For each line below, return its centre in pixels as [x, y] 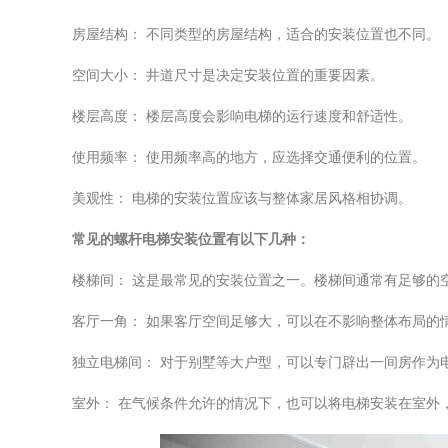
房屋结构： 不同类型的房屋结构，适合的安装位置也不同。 [256, 34]
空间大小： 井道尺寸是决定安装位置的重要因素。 [228, 75]
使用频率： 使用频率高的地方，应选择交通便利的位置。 [249, 157]
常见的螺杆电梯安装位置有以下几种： [191, 239]
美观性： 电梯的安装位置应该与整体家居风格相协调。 [242, 198]
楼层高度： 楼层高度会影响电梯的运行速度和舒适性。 [242, 116]
